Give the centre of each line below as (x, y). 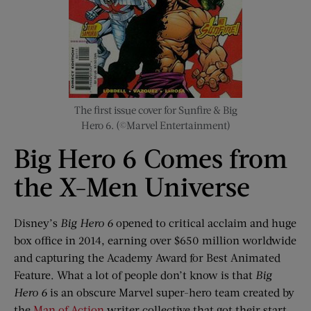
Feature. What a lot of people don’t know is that (135, 275)
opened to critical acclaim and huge (205, 223)
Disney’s (37, 223)
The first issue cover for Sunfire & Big (155, 110)
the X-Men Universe (132, 186)
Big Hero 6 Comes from (151, 158)
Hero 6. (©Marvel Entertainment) (155, 125)
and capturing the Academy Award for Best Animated (147, 258)
